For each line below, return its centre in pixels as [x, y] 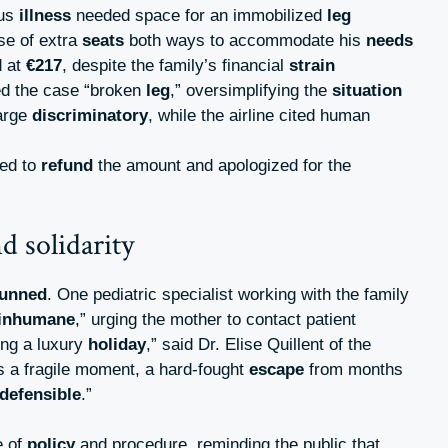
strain [312, 66]
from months [353, 369]
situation [367, 91]
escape [276, 369]
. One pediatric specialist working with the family [228, 294]
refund [67, 166]
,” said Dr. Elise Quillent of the [258, 344]
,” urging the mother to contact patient [215, 319]
